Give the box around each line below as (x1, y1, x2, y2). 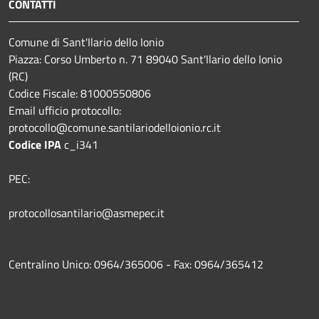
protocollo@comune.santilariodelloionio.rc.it (9, 118, 221, 136)
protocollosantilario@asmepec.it (9, 204, 164, 221)
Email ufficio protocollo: (9, 101, 121, 119)
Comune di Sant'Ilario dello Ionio (9, 33, 164, 51)
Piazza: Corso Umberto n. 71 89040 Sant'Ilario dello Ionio (9, 50, 282, 68)
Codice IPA (9, 135, 64, 153)
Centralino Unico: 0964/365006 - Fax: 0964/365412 (9, 255, 263, 273)
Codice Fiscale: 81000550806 (9, 84, 151, 102)
